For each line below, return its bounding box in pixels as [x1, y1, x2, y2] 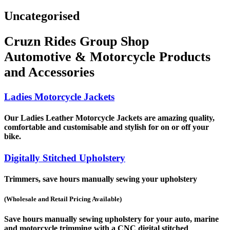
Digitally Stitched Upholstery [4, 152, 125, 163]
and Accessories [4, 65, 94, 80]
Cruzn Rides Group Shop [4, 34, 149, 49]
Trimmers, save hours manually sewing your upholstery [4, 174, 197, 183]
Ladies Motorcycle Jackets [4, 91, 114, 103]
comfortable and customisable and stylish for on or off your [4, 123, 209, 132]
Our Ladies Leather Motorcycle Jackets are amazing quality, [4, 113, 215, 123]
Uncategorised [4, 9, 80, 23]
